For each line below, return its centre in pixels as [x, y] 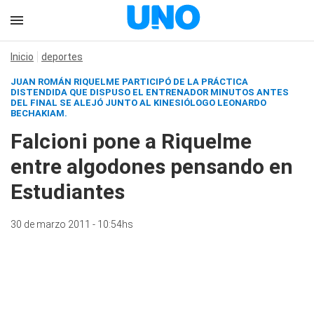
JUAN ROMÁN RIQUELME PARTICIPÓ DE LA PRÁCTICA [129, 82]
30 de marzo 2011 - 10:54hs [72, 224]
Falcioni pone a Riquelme [131, 141]
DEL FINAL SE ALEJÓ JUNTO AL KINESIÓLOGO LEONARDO [138, 103]
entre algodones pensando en [152, 166]
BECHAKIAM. [39, 113]
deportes [62, 57]
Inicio [22, 57]
